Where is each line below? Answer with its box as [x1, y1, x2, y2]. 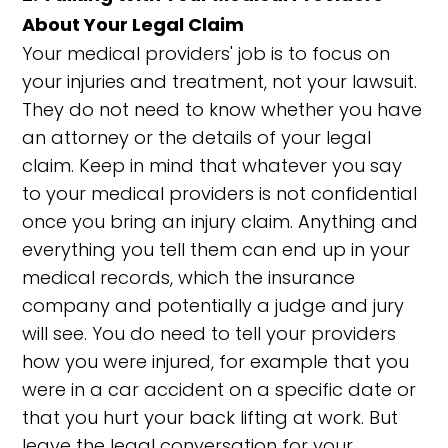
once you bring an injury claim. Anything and [22, 209, 419, 234]
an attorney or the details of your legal [22, 125, 372, 150]
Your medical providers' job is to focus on [22, 41, 391, 66]
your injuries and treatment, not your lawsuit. [22, 69, 418, 94]
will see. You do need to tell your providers [22, 321, 397, 346]
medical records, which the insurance [22, 265, 356, 290]
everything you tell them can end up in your [22, 237, 411, 262]
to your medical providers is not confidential [22, 181, 418, 206]
